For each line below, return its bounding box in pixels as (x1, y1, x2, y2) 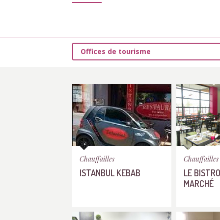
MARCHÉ (184, 178, 214, 189)
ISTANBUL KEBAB (80, 167, 140, 178)
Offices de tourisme (81, 47, 151, 56)
